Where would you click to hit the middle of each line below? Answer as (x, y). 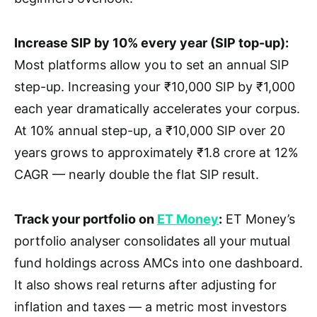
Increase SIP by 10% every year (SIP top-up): (151, 43)
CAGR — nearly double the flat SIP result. (137, 175)
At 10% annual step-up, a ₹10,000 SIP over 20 (150, 131)
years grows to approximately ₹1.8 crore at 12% (156, 153)
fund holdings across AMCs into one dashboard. (158, 263)
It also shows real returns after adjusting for (145, 285)
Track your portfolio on (86, 219)
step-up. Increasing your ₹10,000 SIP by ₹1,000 (155, 87)
